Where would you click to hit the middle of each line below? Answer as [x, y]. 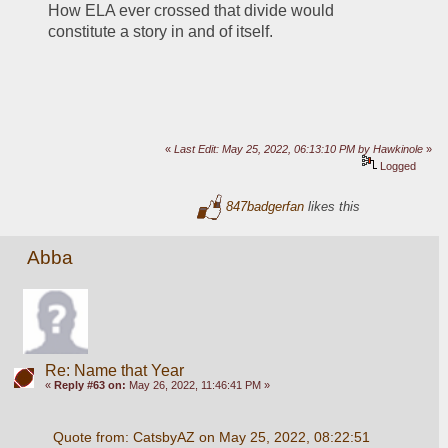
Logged [397, 166]
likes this [332, 206]
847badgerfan [265, 206]
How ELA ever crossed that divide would [191, 11]
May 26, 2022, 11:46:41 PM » [197, 384]
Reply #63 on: [89, 384]
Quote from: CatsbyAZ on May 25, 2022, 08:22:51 [211, 436]
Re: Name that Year [114, 370]
